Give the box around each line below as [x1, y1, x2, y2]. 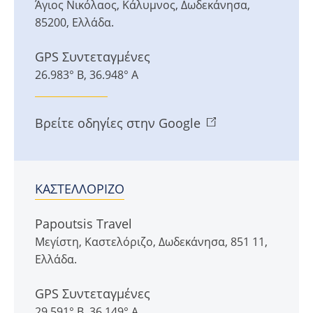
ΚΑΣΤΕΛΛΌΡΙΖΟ [35, 180, 124, 198]
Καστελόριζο [85, 234, 153, 250]
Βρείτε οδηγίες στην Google [35, 115, 201, 132]
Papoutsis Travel [35, 215, 132, 233]
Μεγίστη [35, 234, 79, 250]
